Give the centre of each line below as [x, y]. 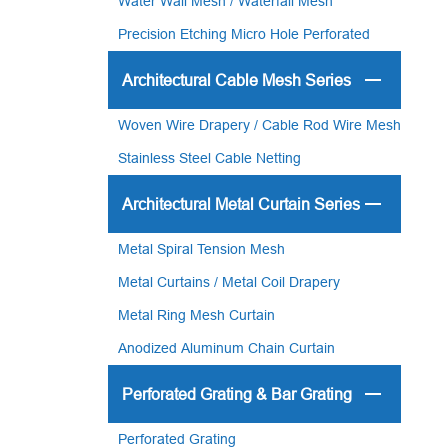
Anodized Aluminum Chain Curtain [226, 348]
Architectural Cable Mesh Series [236, 80]
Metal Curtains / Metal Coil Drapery [228, 282]
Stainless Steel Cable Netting [209, 158]
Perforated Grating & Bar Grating [236, 394]
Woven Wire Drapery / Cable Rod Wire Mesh [259, 125]
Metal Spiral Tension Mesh [201, 249]
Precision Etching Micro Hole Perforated [243, 34]
